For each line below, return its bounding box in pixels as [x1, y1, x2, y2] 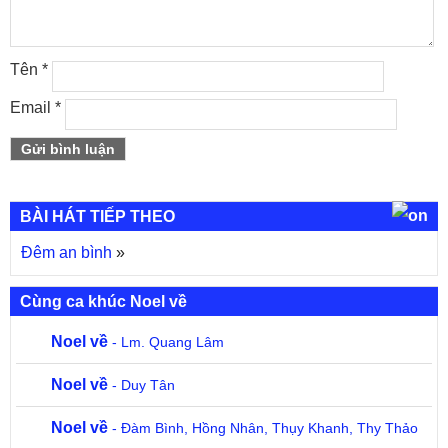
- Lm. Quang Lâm [108, 334, 224, 350]
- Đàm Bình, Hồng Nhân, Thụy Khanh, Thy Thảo [108, 420, 418, 436]
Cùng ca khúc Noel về [20, 293, 187, 310]
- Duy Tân [108, 377, 175, 393]
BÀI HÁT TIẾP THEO [20, 208, 175, 225]
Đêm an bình [21, 244, 112, 261]
